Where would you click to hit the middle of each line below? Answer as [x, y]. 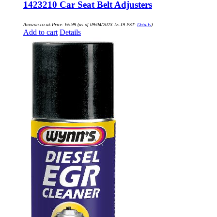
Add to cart [40, 32]
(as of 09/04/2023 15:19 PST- [107, 24]
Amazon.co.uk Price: [44, 24]
